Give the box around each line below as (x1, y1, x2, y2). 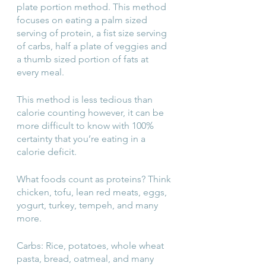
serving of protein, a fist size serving (17, 27, 169, 39)
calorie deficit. (17, 145, 77, 157)
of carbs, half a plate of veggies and (17, 40, 169, 52)
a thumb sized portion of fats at (17, 53, 151, 65)
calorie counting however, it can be (17, 106, 166, 118)
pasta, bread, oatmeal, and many (17, 252, 156, 264)
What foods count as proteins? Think (17, 173, 173, 185)
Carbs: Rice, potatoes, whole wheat (17, 239, 166, 251)
